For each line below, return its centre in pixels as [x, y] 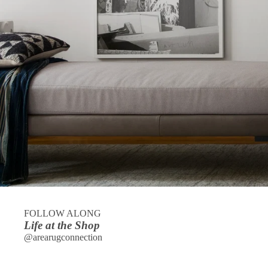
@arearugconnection [63, 237]
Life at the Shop [62, 225]
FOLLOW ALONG [63, 213]
